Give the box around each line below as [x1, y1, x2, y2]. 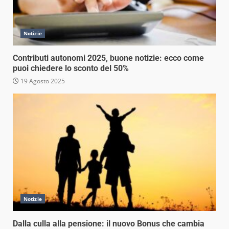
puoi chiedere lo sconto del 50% [13, 63, 129, 73]
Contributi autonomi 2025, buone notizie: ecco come [13, 53, 204, 63]
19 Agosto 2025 [19, 77, 65, 85]
